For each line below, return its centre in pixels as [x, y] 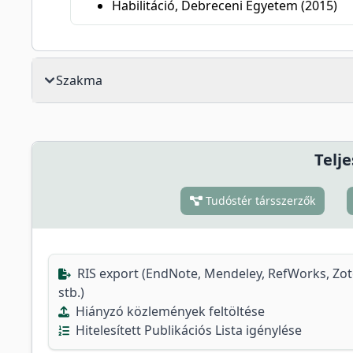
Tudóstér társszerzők [259, 201]
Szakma [79, 80]
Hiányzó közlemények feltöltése [169, 311]
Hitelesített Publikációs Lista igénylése [187, 330]
